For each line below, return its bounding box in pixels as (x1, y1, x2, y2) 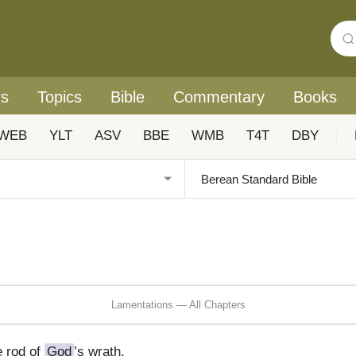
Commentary (173, 88, 265, 106)
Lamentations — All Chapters (110, 298, 246, 311)
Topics (37, 88, 82, 106)
